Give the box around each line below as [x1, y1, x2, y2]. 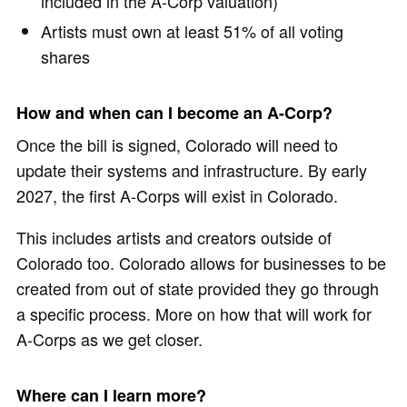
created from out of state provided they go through [16, 275, 379, 300]
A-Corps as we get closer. [16, 326, 203, 351]
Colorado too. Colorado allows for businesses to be [16, 250, 386, 274]
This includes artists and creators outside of [16, 224, 332, 249]
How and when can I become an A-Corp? [16, 100, 333, 124]
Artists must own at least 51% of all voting [41, 18, 343, 43]
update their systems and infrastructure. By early [16, 157, 367, 182]
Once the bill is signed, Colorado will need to [16, 132, 338, 156]
